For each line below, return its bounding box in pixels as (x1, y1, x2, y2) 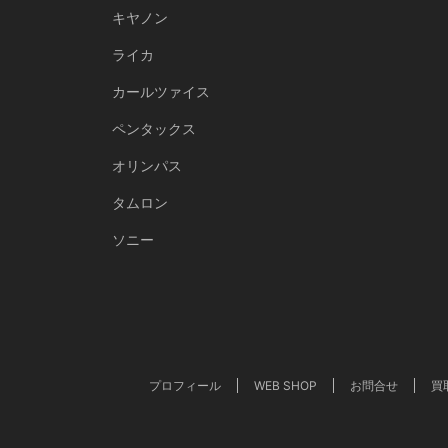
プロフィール (149, 378, 221, 393)
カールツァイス (112, 83, 210, 100)
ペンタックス (112, 120, 196, 137)
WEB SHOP (254, 378, 317, 393)
